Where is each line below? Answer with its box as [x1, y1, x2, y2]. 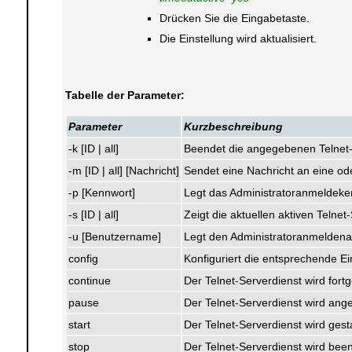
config [68, 252, 98, 265]
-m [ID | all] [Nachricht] [68, 164, 179, 177]
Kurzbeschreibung [183, 120, 283, 133]
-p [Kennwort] [68, 186, 135, 199]
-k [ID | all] [68, 142, 119, 155]
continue [68, 274, 111, 287]
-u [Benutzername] [68, 230, 161, 243]
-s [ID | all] [68, 208, 119, 221]
